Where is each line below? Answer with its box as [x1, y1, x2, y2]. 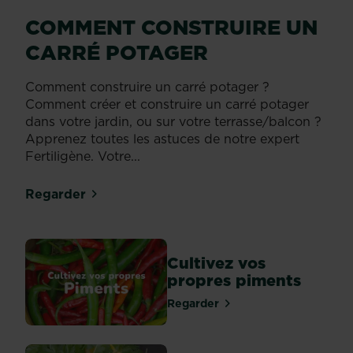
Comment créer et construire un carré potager [25, 95, 309, 113]
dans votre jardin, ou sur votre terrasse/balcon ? [25, 113, 321, 130]
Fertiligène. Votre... [25, 147, 140, 165]
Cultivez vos [167, 252, 266, 275]
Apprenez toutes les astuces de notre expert [25, 130, 299, 147]
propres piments [167, 269, 301, 292]
